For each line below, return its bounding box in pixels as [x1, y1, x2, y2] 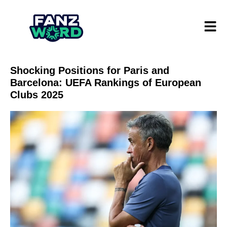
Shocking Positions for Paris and [10, 65, 169, 77]
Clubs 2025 [10, 89, 63, 101]
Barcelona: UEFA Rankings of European [10, 77, 201, 89]
